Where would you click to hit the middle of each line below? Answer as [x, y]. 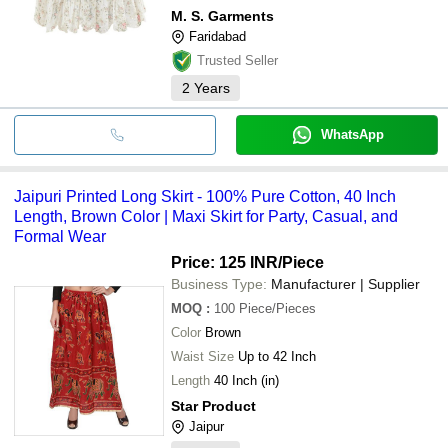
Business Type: [219, 283]
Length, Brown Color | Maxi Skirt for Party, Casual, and [206, 216]
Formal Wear [60, 236]
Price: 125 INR [224, 262]
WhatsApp [352, 134]
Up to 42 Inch [277, 356]
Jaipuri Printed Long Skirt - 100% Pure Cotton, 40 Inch [205, 196]
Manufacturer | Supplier [345, 283]
